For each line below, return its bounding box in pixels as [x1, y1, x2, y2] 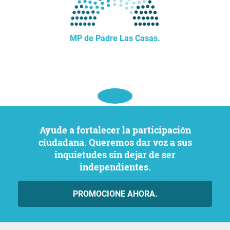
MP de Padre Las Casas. [70, 33, 160, 43]
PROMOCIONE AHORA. [72, 189, 158, 199]
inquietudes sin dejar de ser [54, 148, 176, 161]
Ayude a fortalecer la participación [39, 124, 45, 136]
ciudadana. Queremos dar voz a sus [38, 136, 192, 148]
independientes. [79, 161, 151, 173]
